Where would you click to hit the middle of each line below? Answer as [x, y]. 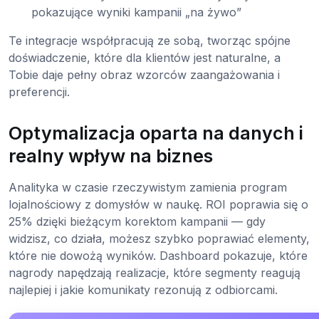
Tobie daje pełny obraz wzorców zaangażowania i [144, 75]
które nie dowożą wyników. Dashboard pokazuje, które [158, 256]
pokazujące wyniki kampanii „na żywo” [136, 12]
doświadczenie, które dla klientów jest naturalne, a [145, 58]
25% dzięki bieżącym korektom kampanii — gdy [137, 222]
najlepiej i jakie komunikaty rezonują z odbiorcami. [143, 290]
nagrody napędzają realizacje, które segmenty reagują [155, 273]
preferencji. [39, 92]
